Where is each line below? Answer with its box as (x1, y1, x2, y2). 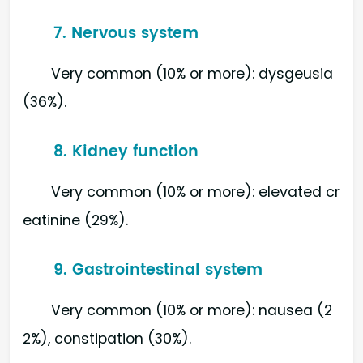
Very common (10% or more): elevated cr (51, 181, 340, 202)
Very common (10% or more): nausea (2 (51, 300, 333, 320)
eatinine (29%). (23, 210, 128, 230)
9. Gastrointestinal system (53, 257, 263, 283)
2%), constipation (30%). (23, 328, 191, 348)
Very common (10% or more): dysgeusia (51, 63, 334, 83)
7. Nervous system (53, 21, 199, 47)
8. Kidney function (53, 139, 199, 164)
